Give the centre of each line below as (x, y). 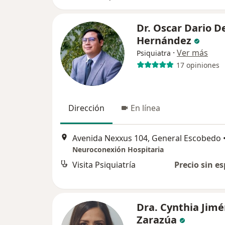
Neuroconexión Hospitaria (118, 149)
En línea (145, 108)
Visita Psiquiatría (104, 164)
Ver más (192, 53)
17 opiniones (198, 65)
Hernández (165, 41)
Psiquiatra (154, 53)
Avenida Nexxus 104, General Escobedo (147, 138)
